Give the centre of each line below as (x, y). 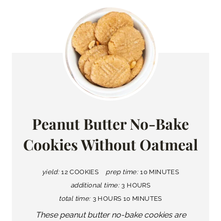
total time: (75, 198)
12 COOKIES (80, 171)
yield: (51, 171)
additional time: (95, 185)
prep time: (122, 171)
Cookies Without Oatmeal (110, 144)
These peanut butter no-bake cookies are (110, 215)
